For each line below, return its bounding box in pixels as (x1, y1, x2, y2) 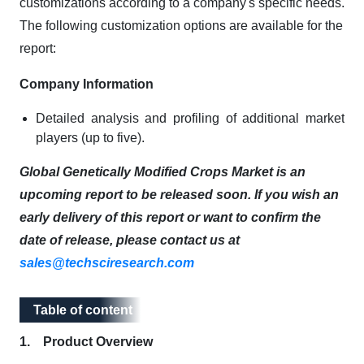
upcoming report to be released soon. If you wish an (19, 188, 339, 201)
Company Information (19, 77, 154, 91)
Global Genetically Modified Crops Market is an (19, 165, 305, 179)
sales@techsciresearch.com (19, 256, 194, 270)
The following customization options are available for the (19, 19, 343, 32)
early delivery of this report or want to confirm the (19, 210, 321, 224)
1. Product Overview (19, 335, 153, 349)
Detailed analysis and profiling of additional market (36, 111, 344, 125)
